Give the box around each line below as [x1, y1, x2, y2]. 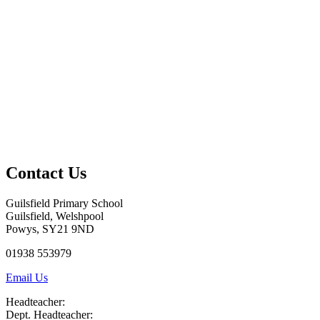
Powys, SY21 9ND [6, 222, 94, 235]
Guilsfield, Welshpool [6, 209, 104, 222]
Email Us [6, 271, 48, 284]
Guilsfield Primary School [6, 196, 123, 209]
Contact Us [6, 163, 86, 182]
